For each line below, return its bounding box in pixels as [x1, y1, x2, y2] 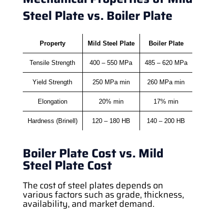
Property [39, 39, 65, 47]
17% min [154, 97, 179, 105]
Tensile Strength [30, 59, 76, 66]
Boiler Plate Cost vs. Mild [22, 143, 164, 163]
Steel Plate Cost [22, 155, 112, 175]
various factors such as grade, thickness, [22, 187, 184, 201]
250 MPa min [92, 78, 130, 86]
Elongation [37, 97, 67, 105]
